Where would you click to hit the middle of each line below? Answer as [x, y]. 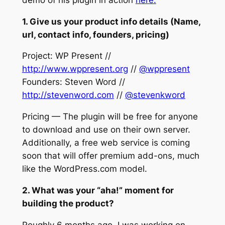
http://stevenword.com [68, 95]
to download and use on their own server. [106, 130]
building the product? [68, 203]
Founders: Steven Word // [73, 82]
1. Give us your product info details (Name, [111, 21]
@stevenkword [155, 95]
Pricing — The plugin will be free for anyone [110, 117]
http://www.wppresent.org [75, 69]
